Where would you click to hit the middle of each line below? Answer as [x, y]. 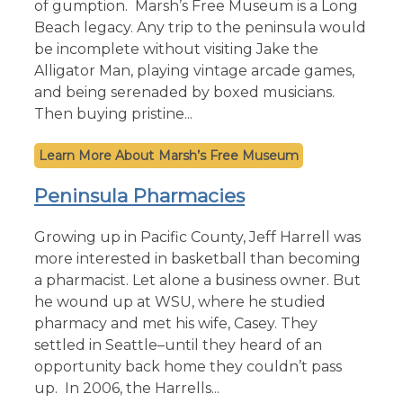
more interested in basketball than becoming [197, 258]
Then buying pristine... [113, 113]
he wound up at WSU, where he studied [180, 301]
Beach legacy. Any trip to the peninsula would [200, 27]
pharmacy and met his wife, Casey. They [176, 323]
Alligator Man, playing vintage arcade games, [194, 70]
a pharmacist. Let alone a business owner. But [197, 280]
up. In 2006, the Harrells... [127, 388]
